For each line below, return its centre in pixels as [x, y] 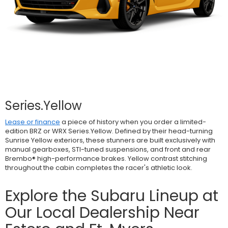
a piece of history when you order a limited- [133, 122]
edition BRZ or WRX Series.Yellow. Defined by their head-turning [109, 131]
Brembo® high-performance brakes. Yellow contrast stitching [106, 158]
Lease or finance [33, 122]
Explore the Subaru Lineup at [112, 196]
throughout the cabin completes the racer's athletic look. [99, 167]
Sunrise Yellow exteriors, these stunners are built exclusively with [110, 140]
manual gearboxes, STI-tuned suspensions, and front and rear [108, 149]
